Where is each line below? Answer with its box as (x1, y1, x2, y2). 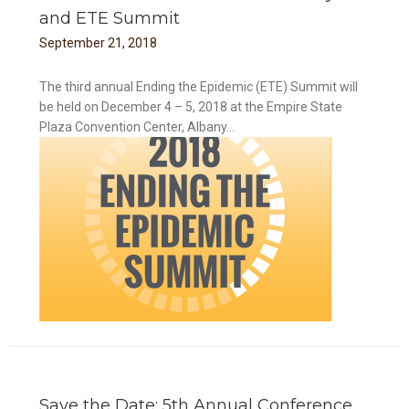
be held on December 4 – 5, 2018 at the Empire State (39, 99, 343, 114)
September (39, 35, 106, 50)
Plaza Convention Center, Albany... (39, 119, 236, 134)
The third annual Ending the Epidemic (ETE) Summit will (39, 79, 359, 94)
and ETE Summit (39, 7, 181, 28)
